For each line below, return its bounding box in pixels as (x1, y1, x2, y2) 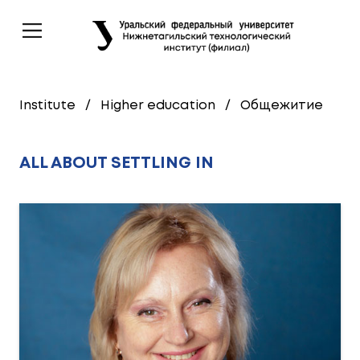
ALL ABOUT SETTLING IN (19, 156, 214, 171)
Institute (19, 100, 76, 112)
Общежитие (240, 100, 323, 112)
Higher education (100, 100, 215, 112)
